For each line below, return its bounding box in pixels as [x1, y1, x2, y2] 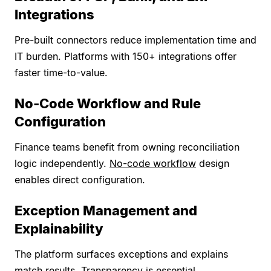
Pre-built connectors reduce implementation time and [15, 34, 256, 47]
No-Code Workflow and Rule [15, 96, 201, 112]
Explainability [15, 221, 103, 237]
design [196, 157, 229, 170]
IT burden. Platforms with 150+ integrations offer [15, 50, 237, 63]
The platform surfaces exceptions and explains [15, 248, 228, 261]
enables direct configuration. [15, 174, 145, 186]
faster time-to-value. [15, 67, 108, 79]
